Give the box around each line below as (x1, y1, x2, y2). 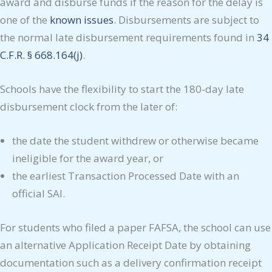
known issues (50, 12, 114, 27)
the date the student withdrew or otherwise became (12, 133, 259, 148)
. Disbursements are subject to (114, 12, 259, 27)
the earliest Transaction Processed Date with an (12, 168, 239, 183)
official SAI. (12, 186, 67, 200)
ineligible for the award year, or (12, 151, 163, 165)
